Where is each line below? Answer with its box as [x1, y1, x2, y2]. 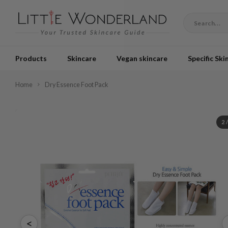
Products [15, 53, 47, 63]
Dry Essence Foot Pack [45, 81, 108, 89]
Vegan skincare [117, 53, 167, 63]
